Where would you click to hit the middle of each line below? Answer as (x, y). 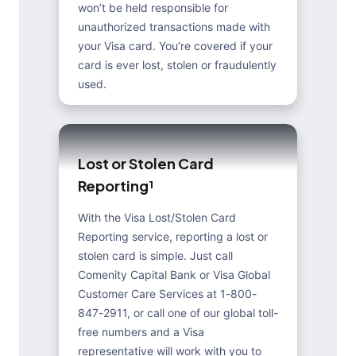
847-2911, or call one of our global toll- (178, 313)
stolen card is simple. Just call (155, 255)
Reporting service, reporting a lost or (173, 236)
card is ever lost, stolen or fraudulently (177, 65)
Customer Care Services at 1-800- (167, 294)
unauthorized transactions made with (174, 27)
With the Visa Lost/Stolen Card (157, 217)
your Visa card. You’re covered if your (175, 46)
